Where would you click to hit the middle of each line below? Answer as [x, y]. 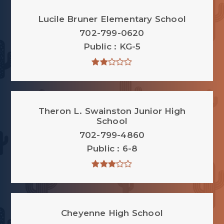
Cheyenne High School [112, 213]
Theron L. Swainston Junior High [112, 111]
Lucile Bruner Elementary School [112, 19]
